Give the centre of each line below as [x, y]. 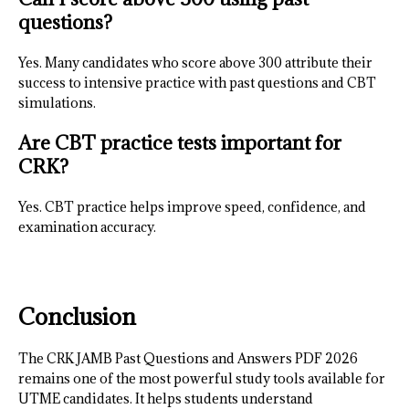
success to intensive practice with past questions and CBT [197, 83]
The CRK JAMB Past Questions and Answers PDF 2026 [188, 359]
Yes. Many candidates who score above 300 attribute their [195, 63]
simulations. [57, 103]
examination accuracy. [87, 227]
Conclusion [77, 317]
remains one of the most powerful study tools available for [202, 379]
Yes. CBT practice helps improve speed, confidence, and [192, 207]
